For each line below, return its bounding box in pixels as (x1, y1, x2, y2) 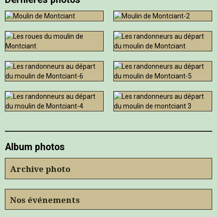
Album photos (5, 141, 65, 153)
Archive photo (10, 164, 70, 174)
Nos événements (10, 195, 80, 205)
